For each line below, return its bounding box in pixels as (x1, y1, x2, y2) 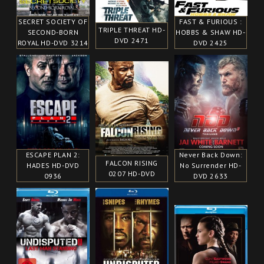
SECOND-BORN (27, 27, 79, 37)
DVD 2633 (193, 171, 228, 180)
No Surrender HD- (180, 160, 242, 170)
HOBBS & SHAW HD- (176, 27, 246, 37)
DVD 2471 (114, 35, 150, 45)
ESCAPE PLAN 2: (25, 150, 81, 159)
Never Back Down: (179, 150, 243, 159)
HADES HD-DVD (27, 160, 80, 170)
